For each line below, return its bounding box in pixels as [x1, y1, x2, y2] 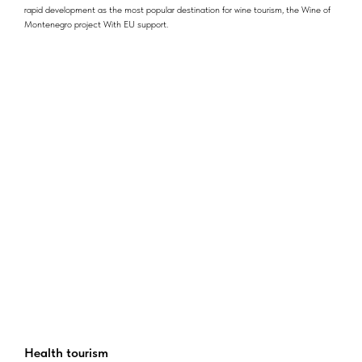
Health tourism [24, 344, 108, 360]
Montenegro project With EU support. [24, 19, 168, 31]
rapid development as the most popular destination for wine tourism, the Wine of [24, 4, 330, 16]
